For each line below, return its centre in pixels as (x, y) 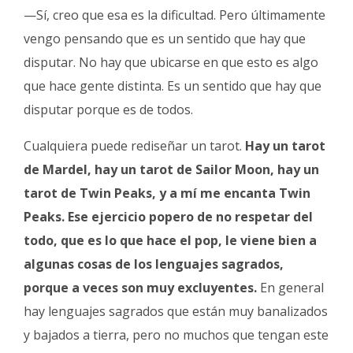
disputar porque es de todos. (108, 109)
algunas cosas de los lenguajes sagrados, (154, 264)
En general (292, 287)
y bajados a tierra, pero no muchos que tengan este (176, 334)
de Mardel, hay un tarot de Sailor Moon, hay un (171, 169)
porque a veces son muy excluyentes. (142, 287)
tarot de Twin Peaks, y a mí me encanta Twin (167, 193)
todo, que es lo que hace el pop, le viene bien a (170, 240)
